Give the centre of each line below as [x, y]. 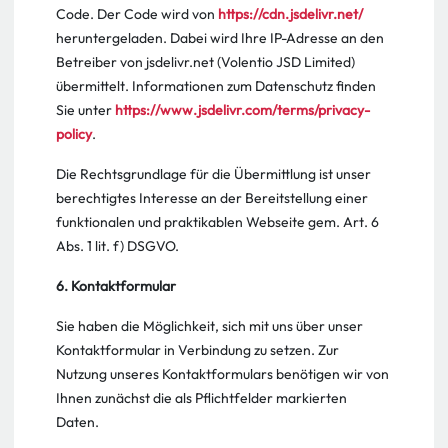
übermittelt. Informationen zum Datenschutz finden [216, 86]
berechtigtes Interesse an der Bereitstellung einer [212, 198]
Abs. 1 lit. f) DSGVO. [117, 246]
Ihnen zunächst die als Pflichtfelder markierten [201, 398]
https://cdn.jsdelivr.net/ [290, 14]
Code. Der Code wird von [137, 14]
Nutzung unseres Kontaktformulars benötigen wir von [222, 374]
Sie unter [85, 110]
